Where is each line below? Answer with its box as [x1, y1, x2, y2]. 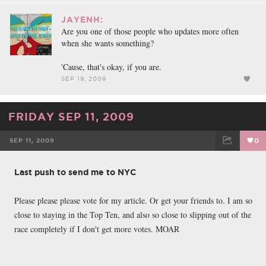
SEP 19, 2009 [61, 75, 106, 82]
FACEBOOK [33, 159, 88, 169]
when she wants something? [61, 37, 154, 49]
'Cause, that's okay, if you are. [61, 61, 161, 72]
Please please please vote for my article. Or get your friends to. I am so [14, 194, 252, 206]
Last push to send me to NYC [14, 167, 136, 177]
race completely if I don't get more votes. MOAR [14, 223, 179, 235]
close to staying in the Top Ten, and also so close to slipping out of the [14, 208, 251, 220]
